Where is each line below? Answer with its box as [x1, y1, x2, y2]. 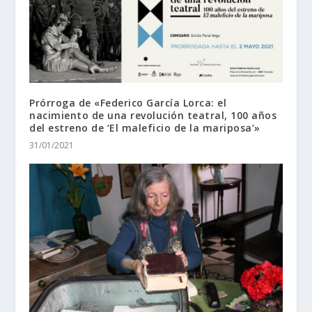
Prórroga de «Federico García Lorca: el [29, 95, 227, 109]
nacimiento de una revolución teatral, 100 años [29, 108, 277, 122]
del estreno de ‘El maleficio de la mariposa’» [29, 120, 260, 134]
